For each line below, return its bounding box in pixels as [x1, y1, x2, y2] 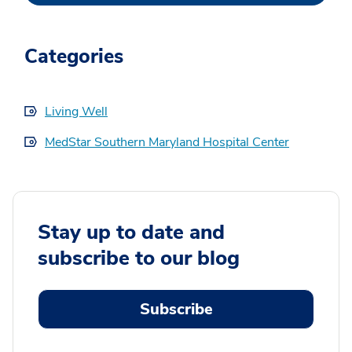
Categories [24, 43, 123, 71]
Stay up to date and [38, 218, 225, 247]
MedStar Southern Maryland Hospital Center [45, 134, 289, 152]
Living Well [45, 103, 108, 121]
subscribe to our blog [38, 244, 240, 273]
